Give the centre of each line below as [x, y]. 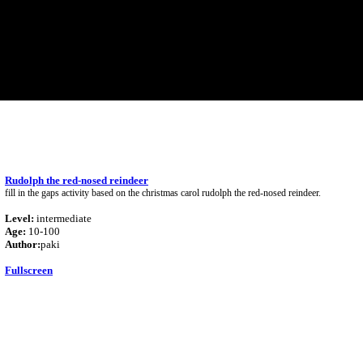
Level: [19, 218]
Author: [23, 244]
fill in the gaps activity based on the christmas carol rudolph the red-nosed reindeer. [163, 193]
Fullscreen [29, 270]
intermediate [63, 218]
